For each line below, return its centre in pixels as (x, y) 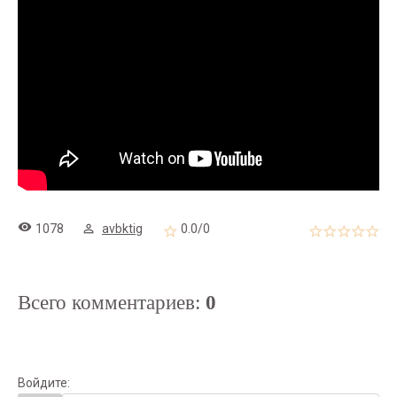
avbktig (122, 229)
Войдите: (44, 383)
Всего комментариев (106, 303)
